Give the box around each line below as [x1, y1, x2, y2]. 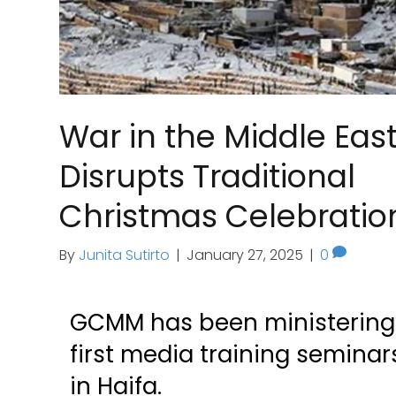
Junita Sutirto [79, 245, 171, 266]
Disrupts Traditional [59, 155, 356, 199]
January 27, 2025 [187, 245, 304, 266]
